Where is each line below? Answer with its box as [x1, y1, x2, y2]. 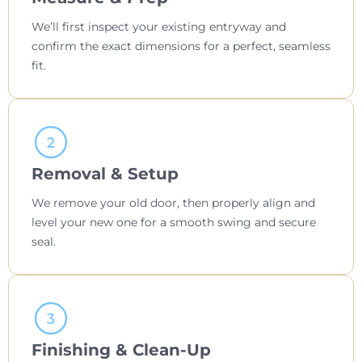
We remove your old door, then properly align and [32, 196, 315, 211]
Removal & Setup [32, 164, 179, 184]
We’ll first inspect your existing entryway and [32, 19, 286, 35]
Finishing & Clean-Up [32, 340, 211, 360]
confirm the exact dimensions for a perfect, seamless [32, 39, 330, 54]
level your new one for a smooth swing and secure [32, 215, 316, 230]
